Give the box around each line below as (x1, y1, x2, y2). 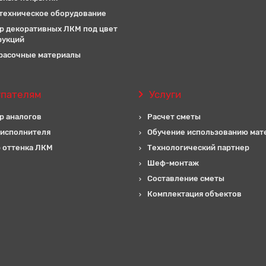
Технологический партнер (147, 143, 249, 152)
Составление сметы (147, 174, 224, 183)
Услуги (148, 88, 181, 100)
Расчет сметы (147, 112, 201, 121)
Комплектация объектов (147, 189, 242, 198)
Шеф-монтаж (147, 159, 199, 167)
